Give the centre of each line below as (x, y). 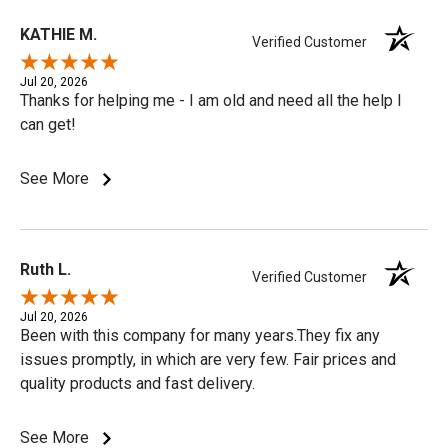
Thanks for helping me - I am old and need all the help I (211, 100)
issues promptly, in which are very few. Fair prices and (208, 359)
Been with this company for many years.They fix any (200, 335)
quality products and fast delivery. (137, 383)
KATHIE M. (58, 34)
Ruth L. (45, 269)
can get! (48, 124)
